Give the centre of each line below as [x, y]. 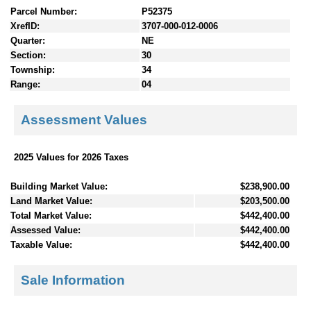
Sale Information [73, 280]
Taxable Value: [41, 244]
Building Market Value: [59, 186]
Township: [33, 69]
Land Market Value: [51, 201]
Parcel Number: [44, 11]
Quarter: [28, 40]
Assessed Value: [45, 230]
